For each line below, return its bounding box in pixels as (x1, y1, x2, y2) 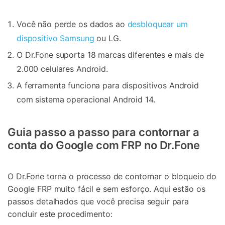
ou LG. (94, 33, 121, 44)
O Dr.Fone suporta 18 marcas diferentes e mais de (17, 50, 204, 60)
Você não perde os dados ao (17, 19, 128, 30)
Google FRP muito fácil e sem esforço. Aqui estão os (8, 183, 205, 194)
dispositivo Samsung (17, 33, 94, 44)
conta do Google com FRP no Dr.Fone (8, 139, 200, 152)
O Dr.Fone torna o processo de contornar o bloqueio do (8, 171, 217, 181)
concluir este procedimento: (8, 208, 113, 219)
